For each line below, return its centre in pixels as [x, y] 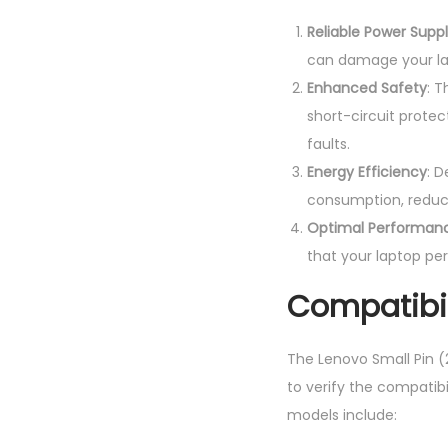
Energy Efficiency [367, 172]
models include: [342, 415]
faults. [328, 144]
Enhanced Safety [367, 88]
